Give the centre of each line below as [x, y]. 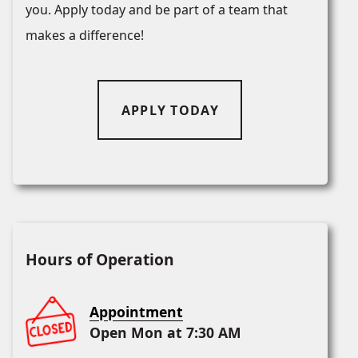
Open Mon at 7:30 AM [165, 333]
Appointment [136, 312]
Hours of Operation [100, 260]
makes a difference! [85, 36]
